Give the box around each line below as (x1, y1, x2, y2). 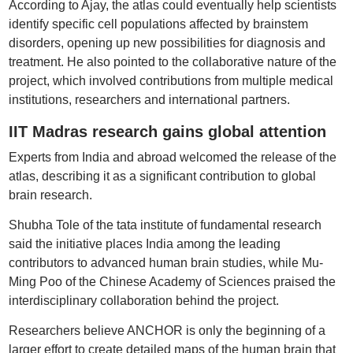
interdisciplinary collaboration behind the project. (8, 294, 279, 307)
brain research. (8, 188, 92, 202)
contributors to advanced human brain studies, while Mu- (8, 256, 323, 269)
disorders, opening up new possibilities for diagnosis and (8, 36, 325, 50)
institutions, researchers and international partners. (8, 93, 290, 106)
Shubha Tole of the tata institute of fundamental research (8, 218, 321, 232)
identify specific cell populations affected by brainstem (8, 17, 308, 31)
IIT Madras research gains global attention (8, 123, 326, 140)
